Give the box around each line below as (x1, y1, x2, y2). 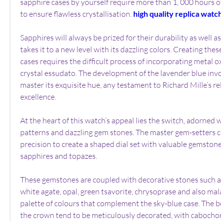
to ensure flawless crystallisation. (20, 8, 133, 19)
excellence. (20, 91, 56, 102)
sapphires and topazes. (20, 150, 97, 161)
